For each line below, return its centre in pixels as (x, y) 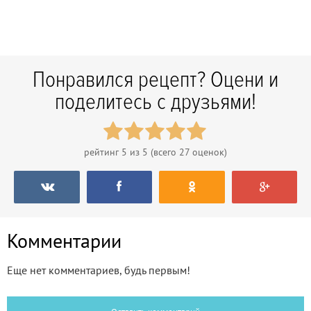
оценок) (208, 152)
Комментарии (64, 240)
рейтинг (103, 152)
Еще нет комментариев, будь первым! (99, 270)
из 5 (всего (153, 152)
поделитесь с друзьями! (155, 102)
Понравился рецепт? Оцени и (155, 80)
